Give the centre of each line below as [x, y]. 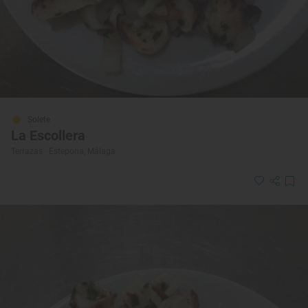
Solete [39, 119]
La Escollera [48, 135]
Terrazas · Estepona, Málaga [63, 151]
